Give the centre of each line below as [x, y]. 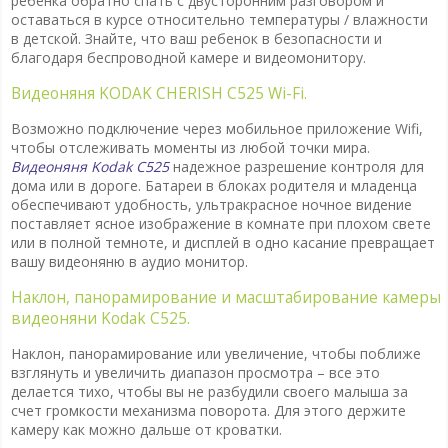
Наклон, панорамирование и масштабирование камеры [225, 297]
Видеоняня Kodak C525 [89, 167]
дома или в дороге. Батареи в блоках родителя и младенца [213, 186]
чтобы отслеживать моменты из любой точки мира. [190, 148]
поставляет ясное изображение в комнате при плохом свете [220, 224]
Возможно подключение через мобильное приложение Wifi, [216, 129]
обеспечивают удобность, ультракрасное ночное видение [211, 205]
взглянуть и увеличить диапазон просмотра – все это [195, 372]
